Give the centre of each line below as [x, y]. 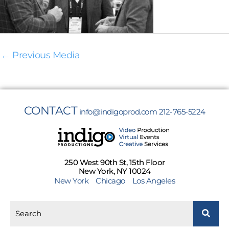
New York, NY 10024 [114, 171]
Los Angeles [153, 181]
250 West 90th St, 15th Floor [114, 163]
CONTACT [50, 111]
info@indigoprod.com [118, 112]
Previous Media [45, 55]
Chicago [110, 181]
